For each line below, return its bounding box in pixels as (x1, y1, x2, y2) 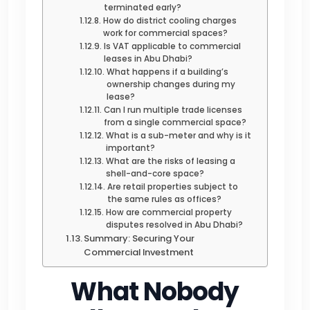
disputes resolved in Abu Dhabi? (105, 219, 243, 230)
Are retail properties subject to (107, 181, 238, 192)
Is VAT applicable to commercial (103, 40, 241, 52)
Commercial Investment (84, 245, 194, 259)
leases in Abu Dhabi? (103, 53, 192, 64)
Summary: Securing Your (84, 231, 195, 245)
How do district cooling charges (102, 15, 237, 26)
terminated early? (103, 1, 181, 13)
